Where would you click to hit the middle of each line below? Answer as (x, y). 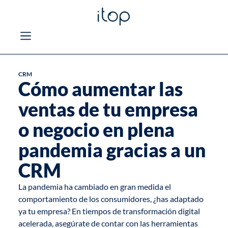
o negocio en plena (96, 130)
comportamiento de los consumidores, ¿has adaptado (111, 199)
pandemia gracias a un (112, 150)
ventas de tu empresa (108, 110)
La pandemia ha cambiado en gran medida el (94, 187)
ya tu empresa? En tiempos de (69, 211)
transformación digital (160, 211)
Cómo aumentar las (100, 89)
